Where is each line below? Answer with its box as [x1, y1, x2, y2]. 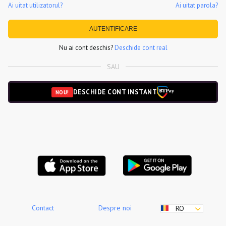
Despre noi [98, 203, 132, 212]
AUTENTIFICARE [89, 25, 137, 32]
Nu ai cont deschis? [59, 43, 115, 52]
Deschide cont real [114, 43, 167, 52]
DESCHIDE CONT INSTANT [73, 88, 157, 96]
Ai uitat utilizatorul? [8, 1, 63, 10]
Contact [32, 203, 54, 212]
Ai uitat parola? [176, 1, 218, 10]
